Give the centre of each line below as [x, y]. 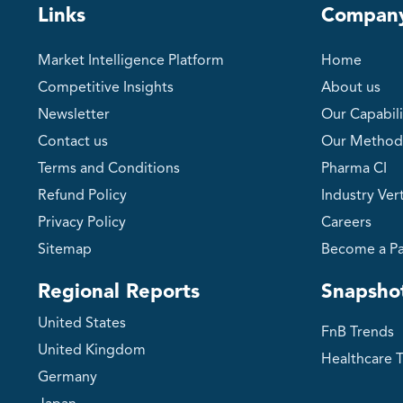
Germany [67, 377]
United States [82, 323]
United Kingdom [92, 350]
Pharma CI [354, 169]
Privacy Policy [82, 223]
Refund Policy [82, 196]
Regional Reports [119, 292]
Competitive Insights [106, 88]
